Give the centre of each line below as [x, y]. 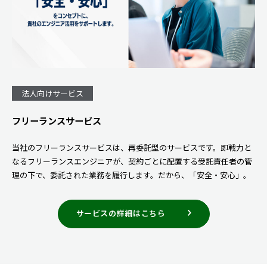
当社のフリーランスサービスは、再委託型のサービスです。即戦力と [132, 147]
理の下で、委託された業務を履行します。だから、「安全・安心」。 [131, 175]
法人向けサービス [52, 93]
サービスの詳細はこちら [121, 213]
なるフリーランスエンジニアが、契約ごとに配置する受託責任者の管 [132, 161]
